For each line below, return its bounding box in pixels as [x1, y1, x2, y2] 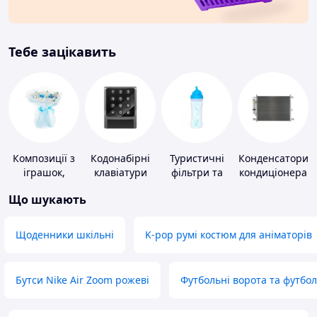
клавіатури [93, 166, 147, 180]
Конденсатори [238, 151, 309, 166]
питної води [167, 194, 226, 208]
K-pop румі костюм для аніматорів [145, 228, 312, 242]
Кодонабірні [91, 151, 150, 166]
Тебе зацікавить [8, 43, 116, 61]
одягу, [30, 180, 58, 194]
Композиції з [13, 151, 75, 166]
